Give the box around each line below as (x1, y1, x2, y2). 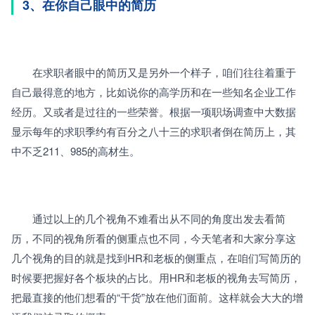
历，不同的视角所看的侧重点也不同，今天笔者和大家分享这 (11, 230, 296, 245)
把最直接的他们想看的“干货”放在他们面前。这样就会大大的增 (11, 289, 303, 304)
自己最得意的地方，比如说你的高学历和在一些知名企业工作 (11, 84, 296, 99)
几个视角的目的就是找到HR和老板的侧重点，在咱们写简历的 (11, 250, 301, 265)
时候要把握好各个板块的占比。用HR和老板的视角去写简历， (11, 269, 301, 285)
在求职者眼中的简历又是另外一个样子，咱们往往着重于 (11, 64, 296, 79)
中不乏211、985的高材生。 (11, 143, 140, 158)
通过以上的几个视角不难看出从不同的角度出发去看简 (11, 210, 285, 226)
